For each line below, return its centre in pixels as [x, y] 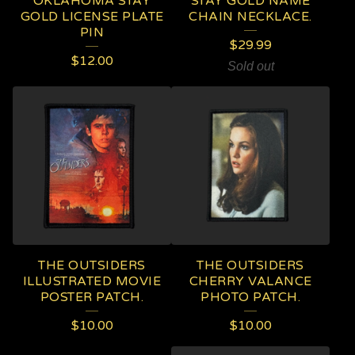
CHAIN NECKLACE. [250, 17]
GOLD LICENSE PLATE [92, 17]
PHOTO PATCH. [250, 297]
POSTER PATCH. [92, 297]
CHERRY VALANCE [250, 281]
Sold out [250, 66]
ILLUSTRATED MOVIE [92, 281]
